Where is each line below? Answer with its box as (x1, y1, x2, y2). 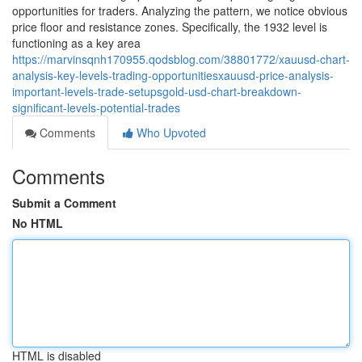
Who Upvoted (133, 124, 206, 141)
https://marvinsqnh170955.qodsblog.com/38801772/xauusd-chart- (12, 51, 350, 67)
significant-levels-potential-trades (12, 99, 180, 116)
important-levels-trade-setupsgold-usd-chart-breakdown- (12, 83, 301, 99)
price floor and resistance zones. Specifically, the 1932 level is (12, 19, 327, 35)
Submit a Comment (12, 195, 116, 211)
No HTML (12, 215, 63, 231)
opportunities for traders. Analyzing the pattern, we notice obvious (12, 2, 347, 19)
